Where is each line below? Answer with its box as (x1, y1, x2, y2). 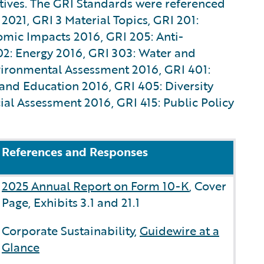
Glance (2, 238, 39, 256)
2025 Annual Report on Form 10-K (2, 177, 189, 194)
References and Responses (2, 143, 148, 160)
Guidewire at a (140, 222, 219, 239)
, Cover (189, 177, 226, 194)
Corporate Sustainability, (2, 222, 140, 239)
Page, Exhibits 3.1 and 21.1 (2, 193, 140, 211)
